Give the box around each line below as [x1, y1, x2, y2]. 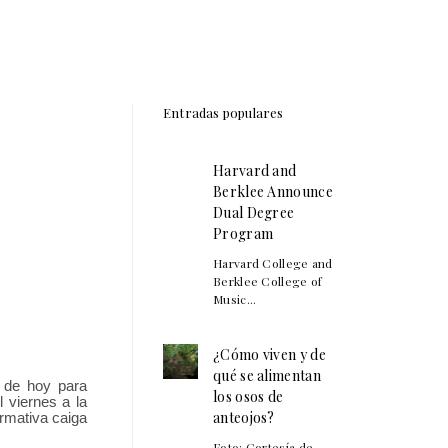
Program [213, 223, 274, 243]
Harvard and [213, 160, 297, 180]
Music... [213, 290, 257, 307]
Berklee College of [213, 272, 323, 289]
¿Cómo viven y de [213, 344, 326, 364]
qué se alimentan [213, 365, 321, 385]
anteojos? [213, 407, 275, 427]
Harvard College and [213, 254, 333, 271]
